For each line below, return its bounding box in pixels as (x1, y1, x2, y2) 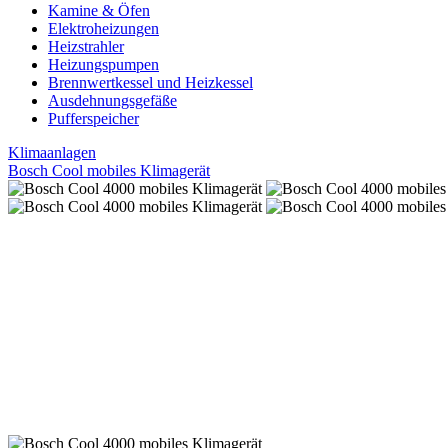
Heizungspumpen (48, 56, 159, 74)
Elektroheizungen (48, 20, 159, 38)
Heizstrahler (48, 38, 124, 56)
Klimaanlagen (8, 144, 96, 162)
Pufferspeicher (48, 110, 139, 128)
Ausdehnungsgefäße (48, 92, 177, 110)
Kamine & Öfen (48, 2, 150, 20)
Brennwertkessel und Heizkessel (48, 74, 253, 92)
